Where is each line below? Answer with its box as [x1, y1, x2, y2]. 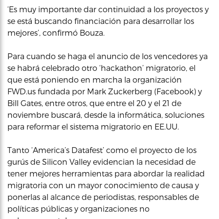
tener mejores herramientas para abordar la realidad [7, 168, 205, 178]
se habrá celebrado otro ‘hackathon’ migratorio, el [7, 63, 196, 72]
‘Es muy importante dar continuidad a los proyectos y [7, 4, 209, 14]
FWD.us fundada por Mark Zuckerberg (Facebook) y [7, 86, 202, 96]
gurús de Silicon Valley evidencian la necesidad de [7, 156, 196, 166]
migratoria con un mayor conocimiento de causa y [7, 180, 199, 190]
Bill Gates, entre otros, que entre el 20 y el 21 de [7, 98, 181, 108]
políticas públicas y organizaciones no [7, 203, 150, 213]
